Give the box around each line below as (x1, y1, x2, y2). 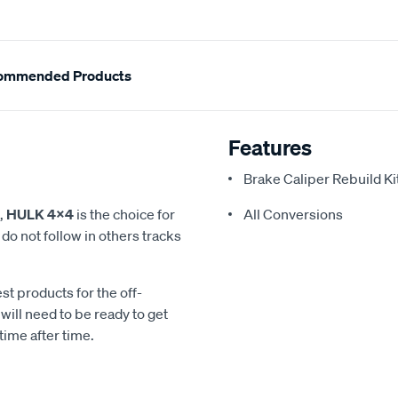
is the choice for (74, 205, 175, 224)
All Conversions (243, 205, 343, 224)
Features (228, 134, 312, 162)
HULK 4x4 (6, 205, 74, 224)
